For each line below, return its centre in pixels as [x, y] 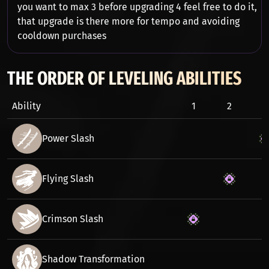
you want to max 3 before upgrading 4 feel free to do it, [137, 7]
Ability [26, 106]
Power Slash [68, 138]
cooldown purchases [62, 36]
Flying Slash [68, 179]
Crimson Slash [73, 219]
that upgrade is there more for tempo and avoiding [128, 21]
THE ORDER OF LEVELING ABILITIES [124, 79]
